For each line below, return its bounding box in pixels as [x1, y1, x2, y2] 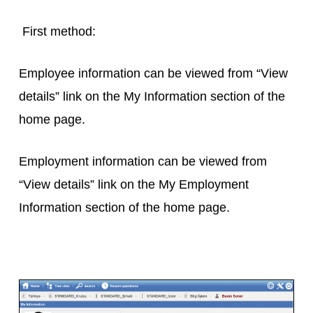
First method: [22, 24, 96, 38]
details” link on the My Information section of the [18, 89, 285, 103]
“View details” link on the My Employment [18, 177, 249, 191]
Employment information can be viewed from [18, 154, 267, 168]
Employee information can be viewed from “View [18, 66, 288, 80]
